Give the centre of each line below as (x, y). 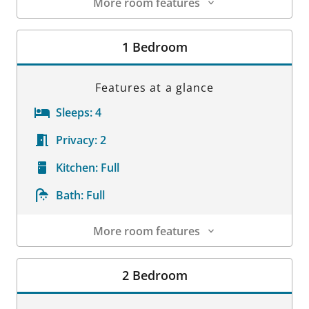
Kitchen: (77, 167)
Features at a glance (154, 87)
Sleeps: (74, 112)
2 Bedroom (154, 275)
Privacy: (77, 140)
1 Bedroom (154, 47)
